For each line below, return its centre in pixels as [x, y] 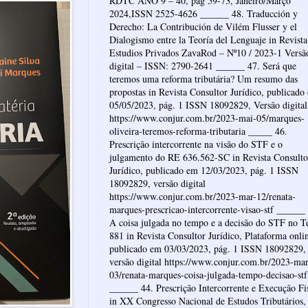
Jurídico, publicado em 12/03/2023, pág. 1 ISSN [204, 170]
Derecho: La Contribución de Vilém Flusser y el [203, 27]
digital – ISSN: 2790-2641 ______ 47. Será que [203, 66]
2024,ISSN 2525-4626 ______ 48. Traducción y [203, 14]
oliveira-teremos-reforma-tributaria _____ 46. [198, 131]
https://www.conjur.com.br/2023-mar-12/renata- [202, 197]
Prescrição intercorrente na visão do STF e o [196, 144]
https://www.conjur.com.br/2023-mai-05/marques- [207, 118]
